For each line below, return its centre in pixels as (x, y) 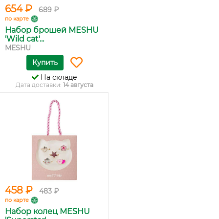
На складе (58, 77)
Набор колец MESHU (47, 211)
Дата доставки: (39, 85)
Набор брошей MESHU (52, 30)
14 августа (78, 85)
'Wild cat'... (24, 39)
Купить (45, 63)
